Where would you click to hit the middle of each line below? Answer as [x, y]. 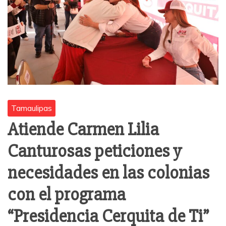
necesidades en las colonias [108, 173]
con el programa [67, 194]
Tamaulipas [32, 108]
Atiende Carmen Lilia [83, 129]
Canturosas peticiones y [95, 151]
